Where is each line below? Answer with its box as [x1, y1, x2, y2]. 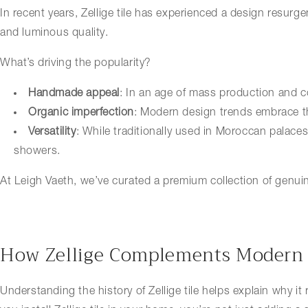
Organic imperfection [28, 107, 134, 118]
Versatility [28, 126, 76, 137]
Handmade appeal [28, 87, 120, 99]
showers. [14, 145, 60, 157]
